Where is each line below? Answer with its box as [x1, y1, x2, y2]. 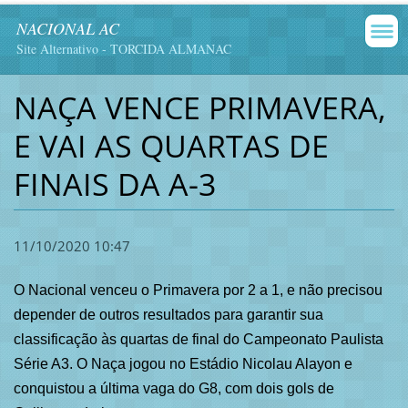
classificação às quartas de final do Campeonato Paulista [13, 331, 383, 348]
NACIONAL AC [16, 17, 119, 39]
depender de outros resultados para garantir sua [13, 307, 323, 323]
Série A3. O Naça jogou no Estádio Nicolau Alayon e [13, 356, 352, 372]
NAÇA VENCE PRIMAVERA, [13, 86, 386, 128]
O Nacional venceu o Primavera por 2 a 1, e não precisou [13, 282, 382, 299]
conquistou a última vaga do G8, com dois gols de [13, 381, 334, 397]
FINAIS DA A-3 [13, 162, 216, 205]
